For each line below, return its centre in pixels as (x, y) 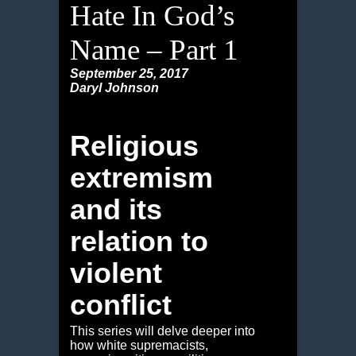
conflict (120, 305)
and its (116, 210)
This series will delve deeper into (162, 331)
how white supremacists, (139, 346)
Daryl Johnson (114, 88)
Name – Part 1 (154, 50)
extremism (141, 178)
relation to (139, 242)
